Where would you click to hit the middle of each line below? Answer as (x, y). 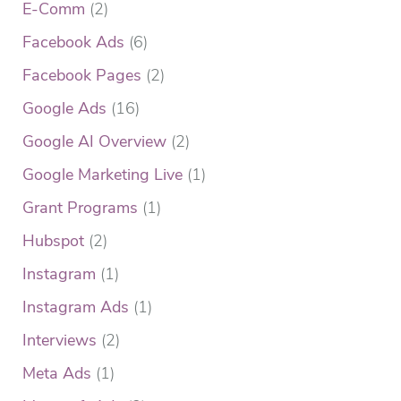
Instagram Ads (76, 307)
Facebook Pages (82, 75)
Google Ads (64, 108)
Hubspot (53, 240)
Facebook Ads (73, 42)
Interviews (60, 340)
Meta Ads (57, 373)
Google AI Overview (94, 141)
